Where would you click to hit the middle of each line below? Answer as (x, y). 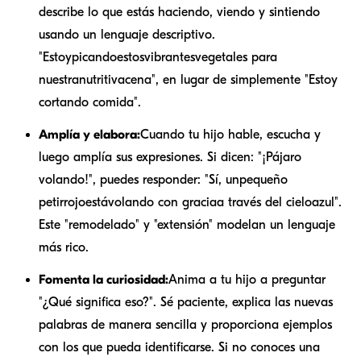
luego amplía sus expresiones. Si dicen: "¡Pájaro (170, 157)
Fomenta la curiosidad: (104, 279)
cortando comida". (90, 102)
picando (94, 57)
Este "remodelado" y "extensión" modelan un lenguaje (187, 224)
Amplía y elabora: (89, 134)
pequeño (263, 179)
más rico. (64, 247)
